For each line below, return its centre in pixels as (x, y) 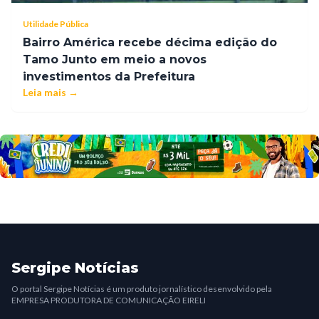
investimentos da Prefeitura (109, 77)
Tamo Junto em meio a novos (115, 60)
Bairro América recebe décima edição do (150, 43)
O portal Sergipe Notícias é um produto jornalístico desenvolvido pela (142, 289)
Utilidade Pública (56, 24)
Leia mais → (51, 93)
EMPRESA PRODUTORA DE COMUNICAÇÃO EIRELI (109, 300)
